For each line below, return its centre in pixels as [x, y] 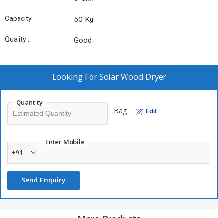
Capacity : [20, 19]
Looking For [75, 77]
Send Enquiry [44, 180]
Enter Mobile [65, 142]
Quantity [29, 102]
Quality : [17, 40]
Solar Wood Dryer [133, 77]
